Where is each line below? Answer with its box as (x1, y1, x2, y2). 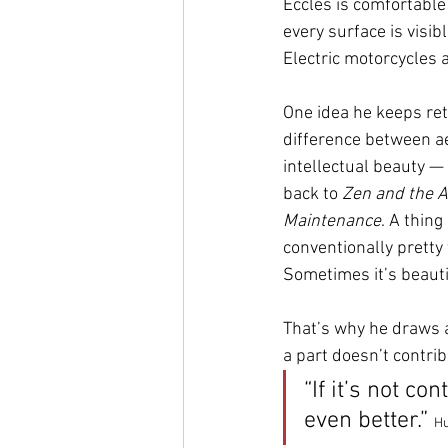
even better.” (304, 407, 434, 435)
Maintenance (283, 211, 381, 232)
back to (283, 184, 342, 205)
